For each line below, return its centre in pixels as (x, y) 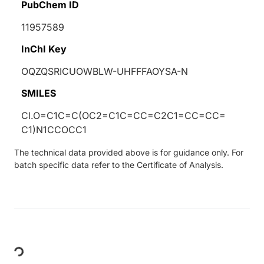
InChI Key (44, 49)
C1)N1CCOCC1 (54, 129)
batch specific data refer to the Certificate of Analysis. (119, 164)
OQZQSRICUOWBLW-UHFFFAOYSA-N (105, 71)
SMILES (39, 93)
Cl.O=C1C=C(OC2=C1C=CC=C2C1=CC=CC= (123, 115)
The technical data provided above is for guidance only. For (129, 152)
